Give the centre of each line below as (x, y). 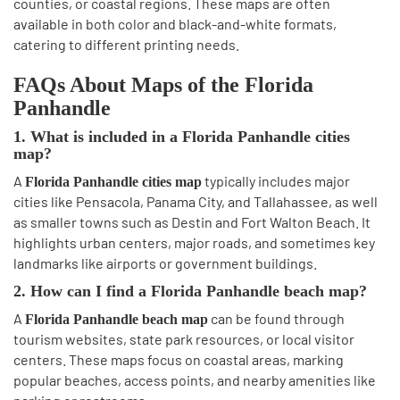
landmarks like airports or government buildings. (165, 263)
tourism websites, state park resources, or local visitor (184, 339)
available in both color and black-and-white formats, (175, 24)
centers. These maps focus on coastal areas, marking (179, 359)
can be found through (276, 318)
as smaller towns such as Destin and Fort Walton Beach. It (192, 222)
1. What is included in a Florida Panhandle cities (182, 137)
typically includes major (276, 181)
